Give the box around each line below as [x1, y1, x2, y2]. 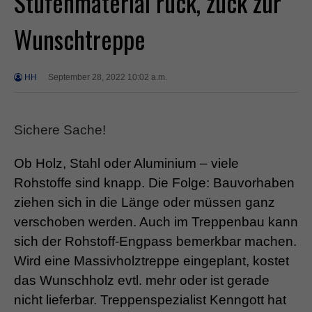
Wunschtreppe [14, 19, 146, 57]
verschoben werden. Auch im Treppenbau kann [14, 214, 298, 230]
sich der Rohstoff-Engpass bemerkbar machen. [14, 234, 297, 249]
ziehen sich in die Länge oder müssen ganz [14, 195, 275, 210]
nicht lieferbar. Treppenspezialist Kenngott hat [14, 292, 286, 308]
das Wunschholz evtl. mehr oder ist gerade [14, 273, 270, 288]
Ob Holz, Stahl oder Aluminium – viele [14, 156, 239, 171]
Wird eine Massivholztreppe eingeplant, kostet [14, 253, 289, 269]
